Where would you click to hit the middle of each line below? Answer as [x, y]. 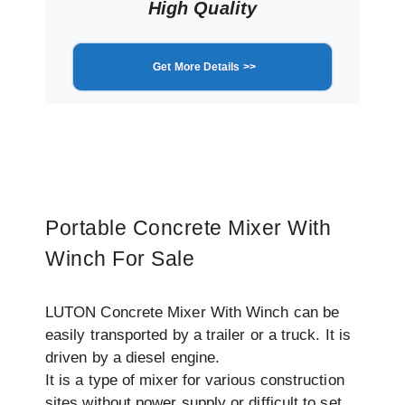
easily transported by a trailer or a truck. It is [198, 335]
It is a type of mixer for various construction [195, 381]
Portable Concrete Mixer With [188, 228]
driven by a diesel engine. [133, 358]
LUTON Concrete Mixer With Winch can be [193, 313]
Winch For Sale [120, 259]
